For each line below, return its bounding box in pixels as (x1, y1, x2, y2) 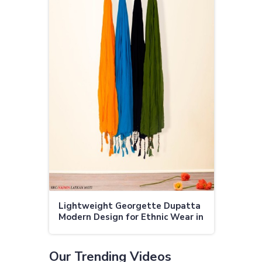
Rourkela (58, 222, 96, 234)
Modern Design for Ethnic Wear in (58, 211, 204, 223)
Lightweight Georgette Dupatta (58, 199, 201, 212)
